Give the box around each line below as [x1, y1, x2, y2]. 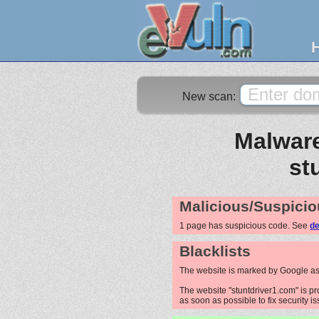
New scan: [182, 90, 239, 103]
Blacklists [179, 242, 251, 260]
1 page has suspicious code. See [179, 220, 310, 231]
